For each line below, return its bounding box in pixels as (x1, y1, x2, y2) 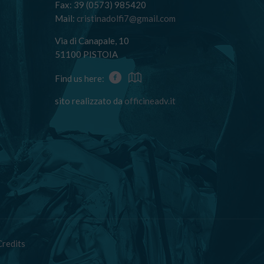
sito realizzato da (55, 95, 125, 106)
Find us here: (55, 73, 105, 84)
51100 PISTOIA (55, 49, 118, 60)
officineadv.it (124, 95, 176, 106)
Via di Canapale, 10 (55, 35, 130, 46)
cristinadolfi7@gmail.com (77, 13, 176, 24)
